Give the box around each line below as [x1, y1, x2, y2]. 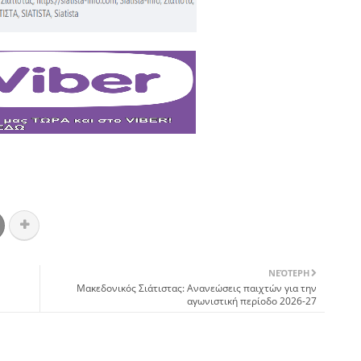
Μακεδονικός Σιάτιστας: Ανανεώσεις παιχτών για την [77, 280, 317, 295]
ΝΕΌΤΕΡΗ [268, 266, 309, 279]
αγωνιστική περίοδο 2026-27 [187, 293, 317, 308]
